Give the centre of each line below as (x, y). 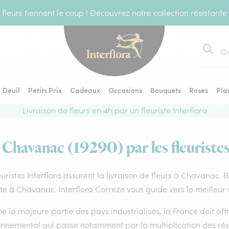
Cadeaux (85, 90)
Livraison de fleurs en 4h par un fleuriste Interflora (114, 110)
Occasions (125, 90)
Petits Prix (45, 90)
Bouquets (166, 90)
